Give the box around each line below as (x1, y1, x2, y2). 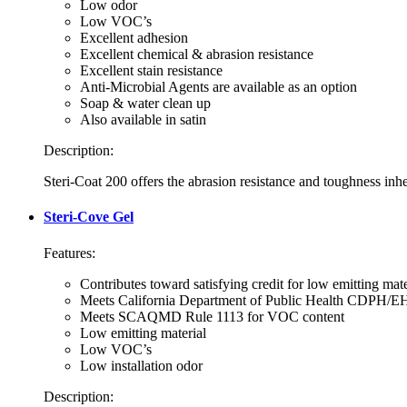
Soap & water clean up (80, 95, 211, 112)
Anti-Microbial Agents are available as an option (80, 79, 357, 95)
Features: (44, 244, 95, 261)
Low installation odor (80, 357, 203, 373)
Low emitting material (80, 324, 206, 341)
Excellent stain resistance (80, 63, 223, 79)
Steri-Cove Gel (44, 209, 134, 225)
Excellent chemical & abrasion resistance (80, 46, 313, 63)
